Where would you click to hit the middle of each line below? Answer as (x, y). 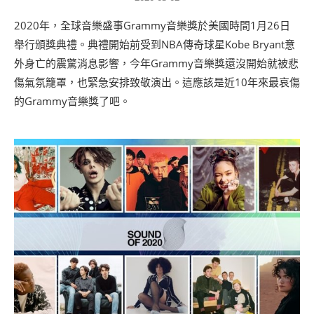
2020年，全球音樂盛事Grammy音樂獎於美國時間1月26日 (152, 25)
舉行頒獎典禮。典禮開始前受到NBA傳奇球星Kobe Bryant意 (155, 44)
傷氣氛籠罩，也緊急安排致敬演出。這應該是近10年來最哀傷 (157, 82)
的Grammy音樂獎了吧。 (72, 101)
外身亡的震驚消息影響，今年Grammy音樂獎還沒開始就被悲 (156, 63)
